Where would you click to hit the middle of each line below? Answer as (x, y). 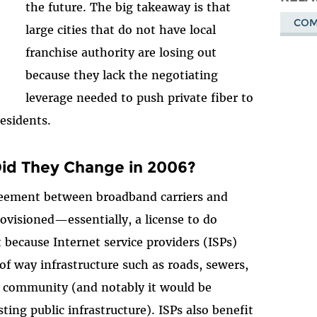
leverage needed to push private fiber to (140, 97)
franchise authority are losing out (121, 52)
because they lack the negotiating (122, 75)
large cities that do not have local (121, 29)
